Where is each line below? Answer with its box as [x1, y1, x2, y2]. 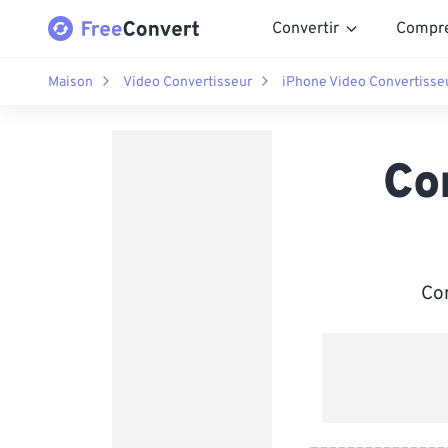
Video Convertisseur [123, 73, 252, 91]
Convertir [272, 18, 339, 39]
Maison [48, 73, 93, 91]
